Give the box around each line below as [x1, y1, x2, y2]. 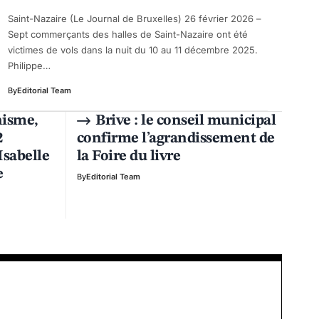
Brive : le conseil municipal [95, 113, 276, 128]
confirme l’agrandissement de [76, 130, 275, 146]
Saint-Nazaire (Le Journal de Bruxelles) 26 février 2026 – [8, 12, 261, 24]
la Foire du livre [76, 148, 181, 164]
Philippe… [8, 59, 51, 71]
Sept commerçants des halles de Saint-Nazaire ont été [8, 28, 248, 40]
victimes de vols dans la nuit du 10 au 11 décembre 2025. [8, 43, 258, 56]
